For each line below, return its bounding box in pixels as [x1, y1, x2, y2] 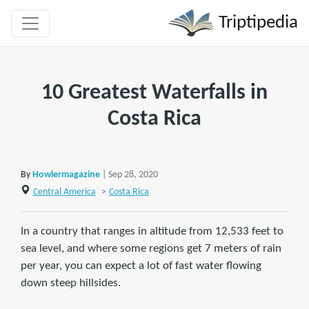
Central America [32, 188, 96, 197]
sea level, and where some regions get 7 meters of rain [21, 243, 281, 255]
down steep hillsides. [21, 277, 121, 289]
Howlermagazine [32, 170, 100, 179]
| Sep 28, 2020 [102, 170, 158, 179]
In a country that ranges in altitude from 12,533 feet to [21, 226, 283, 237]
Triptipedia [215, 13, 298, 32]
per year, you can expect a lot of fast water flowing [21, 260, 261, 272]
